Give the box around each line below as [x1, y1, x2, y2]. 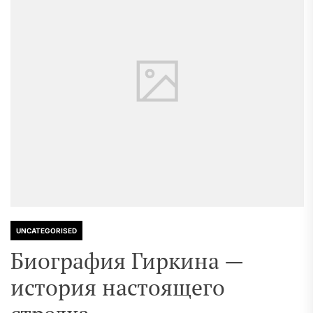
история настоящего [10, 272, 225, 302]
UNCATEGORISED [16, 226, 77, 235]
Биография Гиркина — [10, 246, 243, 275]
